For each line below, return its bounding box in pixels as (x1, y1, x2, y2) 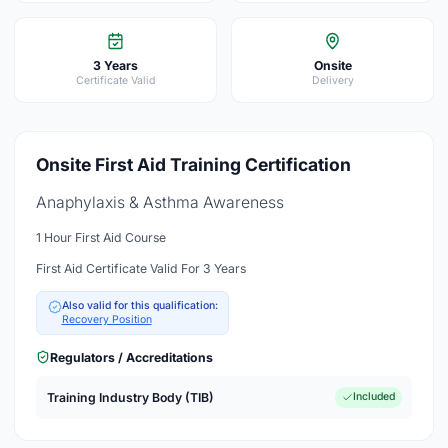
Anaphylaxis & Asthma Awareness (36, 192, 284, 212)
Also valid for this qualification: (61, 298, 218, 312)
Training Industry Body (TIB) (46, 390, 214, 405)
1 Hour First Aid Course (36, 229, 166, 245)
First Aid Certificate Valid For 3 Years (36, 260, 246, 276)
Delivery (311, 73, 354, 87)
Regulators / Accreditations (50, 349, 213, 365)
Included (352, 390, 395, 404)
